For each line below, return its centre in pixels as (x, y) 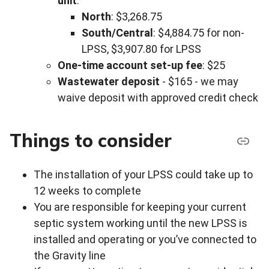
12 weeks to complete (87, 191)
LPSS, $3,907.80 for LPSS (141, 49)
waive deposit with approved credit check (158, 98)
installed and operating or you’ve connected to (145, 239)
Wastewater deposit (109, 81)
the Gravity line (70, 255)
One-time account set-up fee (130, 65)
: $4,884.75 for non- (199, 33)
